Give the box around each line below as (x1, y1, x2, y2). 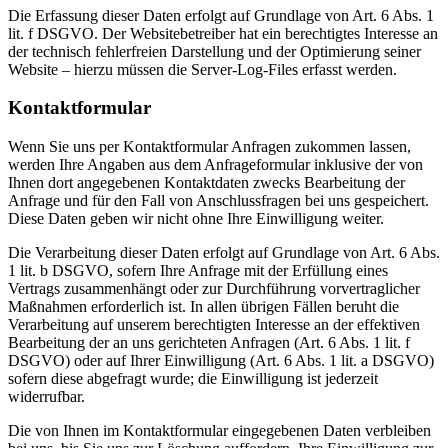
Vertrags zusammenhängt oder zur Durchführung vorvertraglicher (8, 280, 420, 298)
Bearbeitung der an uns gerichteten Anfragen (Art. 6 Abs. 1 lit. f (8, 334, 410, 352)
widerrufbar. (8, 388, 85, 406)
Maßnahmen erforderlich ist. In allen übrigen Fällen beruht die (8, 298, 399, 316)
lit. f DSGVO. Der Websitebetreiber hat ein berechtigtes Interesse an (8, 24, 438, 42)
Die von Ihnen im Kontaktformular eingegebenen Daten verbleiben (8, 422, 431, 440)
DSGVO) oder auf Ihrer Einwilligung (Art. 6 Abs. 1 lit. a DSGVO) (8, 352, 434, 370)
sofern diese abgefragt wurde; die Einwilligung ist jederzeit (8, 370, 378, 388)
